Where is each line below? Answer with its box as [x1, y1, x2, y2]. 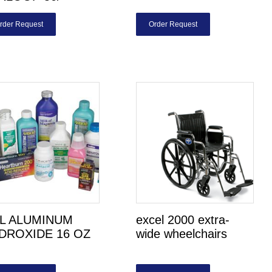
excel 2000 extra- [136, 213, 230, 226]
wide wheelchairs [136, 227, 228, 240]
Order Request [149, 20, 198, 29]
